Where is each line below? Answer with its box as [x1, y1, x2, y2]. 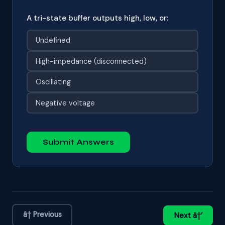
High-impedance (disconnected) [35, 56, 147, 66]
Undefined [35, 35, 70, 45]
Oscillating [35, 77, 71, 87]
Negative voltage [35, 98, 95, 108]
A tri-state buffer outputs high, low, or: [27, 13, 168, 23]
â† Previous [23, 210, 62, 219]
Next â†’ [174, 211, 202, 220]
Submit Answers [43, 138, 114, 147]
